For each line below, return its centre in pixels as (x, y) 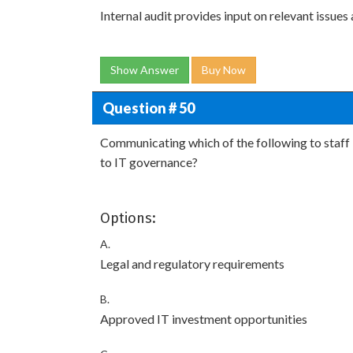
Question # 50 (148, 108)
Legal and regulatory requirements (192, 264)
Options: (128, 218)
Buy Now (224, 70)
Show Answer (145, 70)
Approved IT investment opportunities (204, 319)
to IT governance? (149, 162)
